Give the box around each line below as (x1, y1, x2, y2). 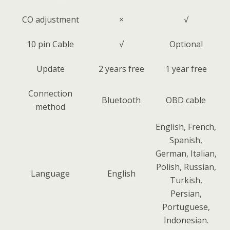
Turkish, (169, 175, 202, 186)
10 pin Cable (27, 39, 74, 50)
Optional (169, 39, 203, 50)
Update (36, 63, 65, 74)
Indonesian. (163, 215, 208, 226)
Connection (28, 88, 72, 99)
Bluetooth (102, 94, 141, 106)
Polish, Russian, (156, 161, 216, 172)
